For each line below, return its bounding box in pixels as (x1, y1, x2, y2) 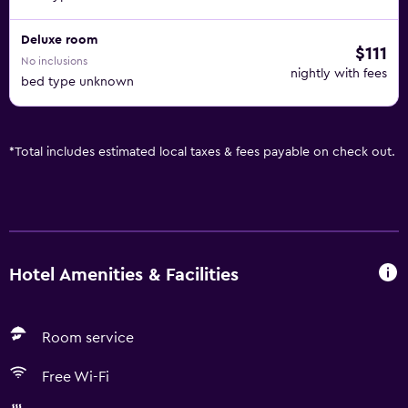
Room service (42, 331, 134, 345)
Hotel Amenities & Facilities (9, 265, 239, 284)
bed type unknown (21, 76, 134, 88)
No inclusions (21, 56, 87, 66)
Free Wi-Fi (42, 370, 109, 384)
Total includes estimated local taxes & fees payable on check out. (15, 146, 395, 158)
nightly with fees (291, 67, 387, 80)
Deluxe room (21, 34, 97, 46)
